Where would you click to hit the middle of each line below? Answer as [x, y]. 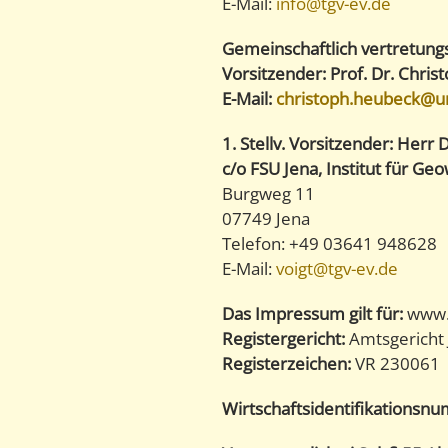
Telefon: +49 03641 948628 [329, 244]
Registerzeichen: [286, 364]
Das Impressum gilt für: [312, 314]
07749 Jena [266, 219]
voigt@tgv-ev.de [337, 269]
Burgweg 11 [268, 194]
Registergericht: [285, 339]
